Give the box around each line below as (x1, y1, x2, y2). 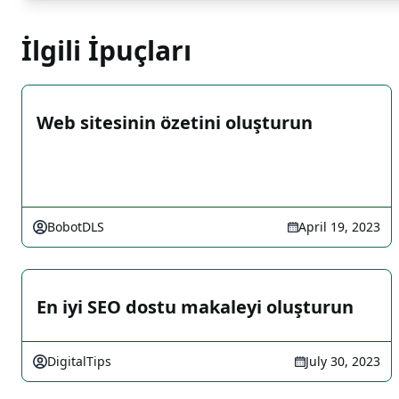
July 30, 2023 (305, 353, 380, 370)
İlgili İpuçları (21, 32, 191, 69)
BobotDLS (47, 218, 104, 235)
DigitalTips (47, 353, 111, 370)
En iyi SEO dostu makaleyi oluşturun (37, 295, 354, 319)
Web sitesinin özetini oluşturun (37, 110, 313, 134)
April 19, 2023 (298, 218, 380, 235)
